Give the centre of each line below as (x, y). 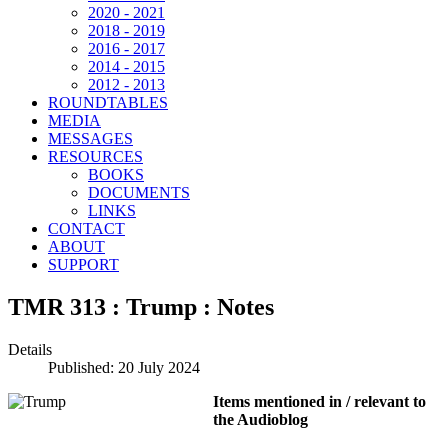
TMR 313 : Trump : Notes (141, 306)
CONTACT (86, 228)
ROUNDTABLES (108, 102)
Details (30, 349)
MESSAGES (90, 138)
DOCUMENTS (139, 192)
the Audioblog (260, 419)
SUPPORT (83, 264)
